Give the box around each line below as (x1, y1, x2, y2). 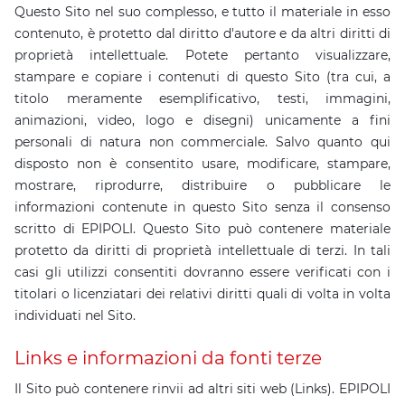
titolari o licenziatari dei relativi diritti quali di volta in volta (14, 286, 391, 302)
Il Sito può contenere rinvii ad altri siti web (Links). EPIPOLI (14, 381, 391, 397)
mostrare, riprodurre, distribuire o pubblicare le (14, 177, 391, 193)
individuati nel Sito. (14, 307, 136, 324)
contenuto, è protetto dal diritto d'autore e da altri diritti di (14, 25, 391, 42)
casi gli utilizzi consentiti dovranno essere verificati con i (14, 264, 391, 280)
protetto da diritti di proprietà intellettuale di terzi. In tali (14, 242, 391, 259)
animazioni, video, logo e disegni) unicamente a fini (14, 112, 391, 128)
